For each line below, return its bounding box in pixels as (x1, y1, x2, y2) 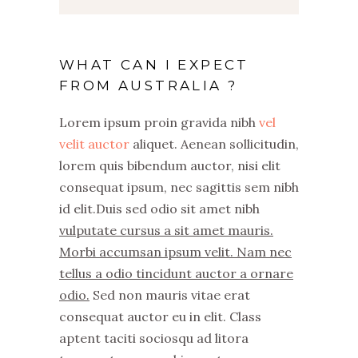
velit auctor (59, 136, 129, 152)
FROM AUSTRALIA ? (59, 78, 238, 93)
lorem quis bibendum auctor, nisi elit (59, 157, 280, 173)
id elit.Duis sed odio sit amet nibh (59, 201, 260, 217)
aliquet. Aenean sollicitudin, (129, 136, 299, 152)
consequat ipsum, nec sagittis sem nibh (59, 179, 299, 195)
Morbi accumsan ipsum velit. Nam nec (59, 244, 292, 260)
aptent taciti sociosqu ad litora (59, 330, 249, 346)
